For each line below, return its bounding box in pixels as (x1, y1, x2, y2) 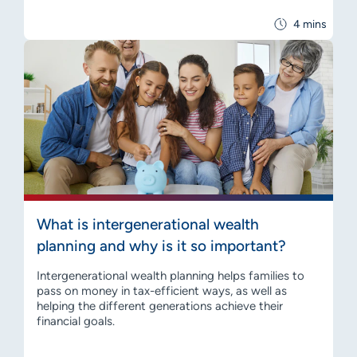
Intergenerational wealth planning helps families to (37, 268, 304, 283)
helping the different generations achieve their (37, 298, 283, 313)
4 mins (293, 17, 327, 31)
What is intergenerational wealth (37, 214, 259, 233)
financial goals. (37, 313, 115, 328)
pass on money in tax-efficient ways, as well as (37, 283, 287, 298)
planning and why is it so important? (37, 236, 286, 255)
